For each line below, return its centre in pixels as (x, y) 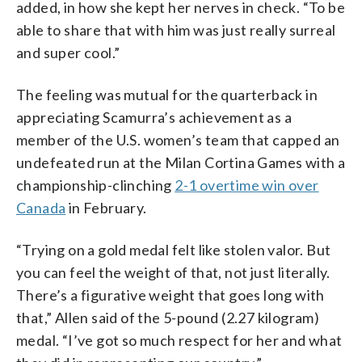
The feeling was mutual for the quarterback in (167, 94)
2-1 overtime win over (247, 185)
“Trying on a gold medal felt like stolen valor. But (174, 249)
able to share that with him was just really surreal (176, 29)
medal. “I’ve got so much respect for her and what (179, 340)
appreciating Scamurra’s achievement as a (154, 117)
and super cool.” (68, 52)
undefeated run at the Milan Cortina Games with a (181, 162)
